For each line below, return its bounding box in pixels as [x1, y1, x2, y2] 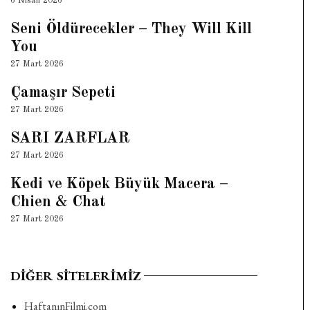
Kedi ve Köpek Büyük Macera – [10, 176, 228, 192]
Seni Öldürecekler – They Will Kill [10, 21, 252, 37]
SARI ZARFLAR [10, 130, 130, 146]
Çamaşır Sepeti [10, 84, 116, 100]
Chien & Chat [10, 194, 106, 210]
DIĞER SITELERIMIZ [10, 267, 140, 285]
